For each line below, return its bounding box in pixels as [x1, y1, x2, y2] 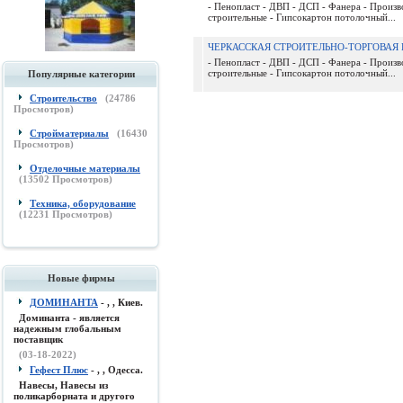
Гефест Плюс [30, 364, 88, 375]
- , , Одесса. [88, 364, 143, 375]
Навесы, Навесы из [19, 380, 108, 390]
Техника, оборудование [30, 198, 136, 209]
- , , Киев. [98, 297, 143, 308]
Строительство [30, 93, 97, 103]
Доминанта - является [19, 312, 120, 323]
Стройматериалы [30, 128, 109, 139]
